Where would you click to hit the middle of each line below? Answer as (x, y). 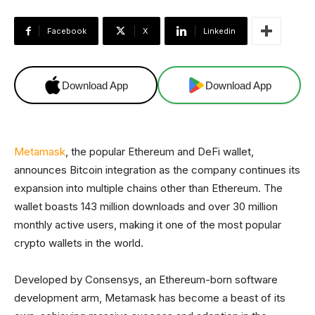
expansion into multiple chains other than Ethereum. (137, 188)
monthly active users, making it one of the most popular (148, 225)
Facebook (67, 31)
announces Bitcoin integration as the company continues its (157, 170)
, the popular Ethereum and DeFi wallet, (160, 152)
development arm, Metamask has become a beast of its (150, 298)
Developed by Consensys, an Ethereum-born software (146, 279)
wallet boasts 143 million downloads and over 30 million (146, 206)
